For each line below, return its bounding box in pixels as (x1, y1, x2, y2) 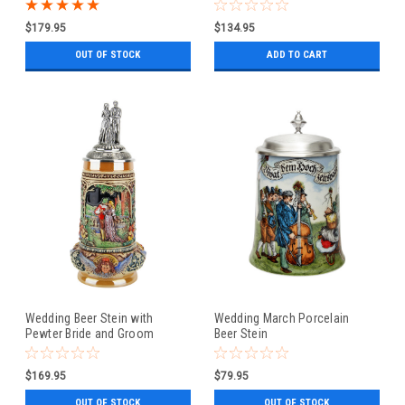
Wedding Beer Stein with (24, 310, 154, 325)
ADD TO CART (266, 48, 327, 61)
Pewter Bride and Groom (24, 325, 154, 341)
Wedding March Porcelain (213, 310, 350, 325)
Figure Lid (24, 341, 75, 356)
